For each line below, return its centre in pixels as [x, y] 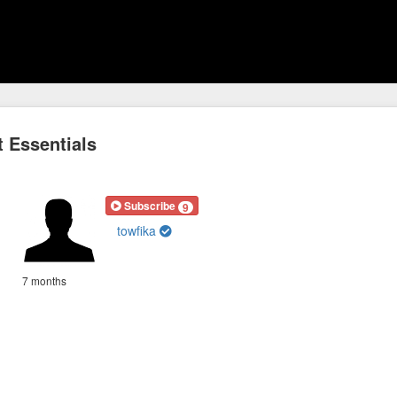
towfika [139, 231]
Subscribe [150, 206]
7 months [45, 281]
